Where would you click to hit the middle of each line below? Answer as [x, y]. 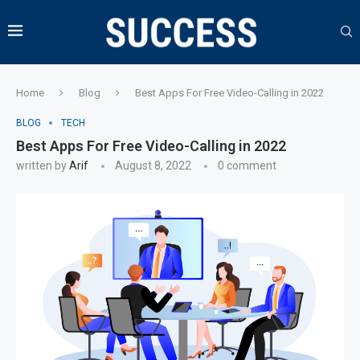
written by [43, 165]
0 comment [247, 165]
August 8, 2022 [153, 165]
